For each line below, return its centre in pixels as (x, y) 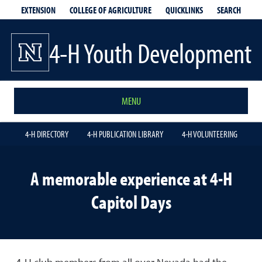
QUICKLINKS (184, 10)
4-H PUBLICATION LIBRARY (125, 134)
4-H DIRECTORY (46, 134)
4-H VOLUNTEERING (209, 134)
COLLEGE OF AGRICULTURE (111, 10)
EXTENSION (38, 10)
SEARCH (229, 10)
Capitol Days (131, 202)
